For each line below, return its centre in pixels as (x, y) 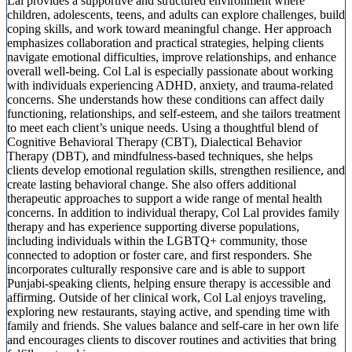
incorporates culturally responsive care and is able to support (156, 269)
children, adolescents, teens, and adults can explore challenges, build (176, 15)
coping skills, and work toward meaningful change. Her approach (169, 29)
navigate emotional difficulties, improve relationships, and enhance (172, 57)
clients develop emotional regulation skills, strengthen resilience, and (176, 170)
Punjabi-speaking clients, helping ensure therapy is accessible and (169, 284)
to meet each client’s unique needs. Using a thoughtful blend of (163, 128)
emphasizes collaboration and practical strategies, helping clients (165, 43)
